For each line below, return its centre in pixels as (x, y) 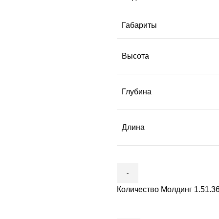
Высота (135, 56)
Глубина (137, 91)
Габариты (139, 25)
